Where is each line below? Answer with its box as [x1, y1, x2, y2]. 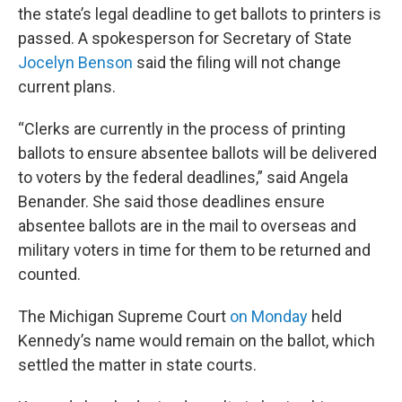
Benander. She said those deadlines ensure [18, 192, 325, 212]
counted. [18, 265, 81, 284]
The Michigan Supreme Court [18, 307, 230, 327]
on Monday [230, 307, 308, 327]
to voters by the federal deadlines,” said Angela [18, 168, 348, 188]
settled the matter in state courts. [18, 355, 257, 375]
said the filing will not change [133, 53, 341, 73]
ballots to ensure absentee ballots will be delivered [18, 144, 377, 163]
